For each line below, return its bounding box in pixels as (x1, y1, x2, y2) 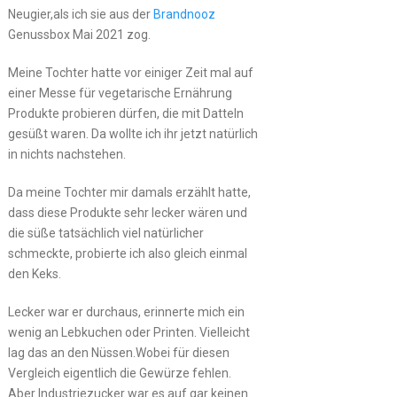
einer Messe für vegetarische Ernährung (7, 85, 232, 100)
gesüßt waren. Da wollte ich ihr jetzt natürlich (7, 126, 258, 141)
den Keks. (7, 266, 61, 281)
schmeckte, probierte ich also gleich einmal (7, 245, 247, 261)
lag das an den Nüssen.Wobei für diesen (7, 345, 230, 360)
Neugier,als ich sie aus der (7, 6, 153, 21)
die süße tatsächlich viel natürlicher (7, 225, 204, 240)
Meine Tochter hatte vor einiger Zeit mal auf (7, 65, 253, 80)
